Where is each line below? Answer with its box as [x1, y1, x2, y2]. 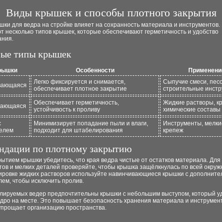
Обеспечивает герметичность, [34, 99, 119, 106]
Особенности [75, 67, 114, 74]
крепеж [163, 127, 183, 134]
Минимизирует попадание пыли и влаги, [34, 120, 148, 127]
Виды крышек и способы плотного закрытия [6, 6, 217, 19]
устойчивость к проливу [34, 106, 100, 113]
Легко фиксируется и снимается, [34, 78, 125, 85]
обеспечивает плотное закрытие [34, 85, 127, 92]
